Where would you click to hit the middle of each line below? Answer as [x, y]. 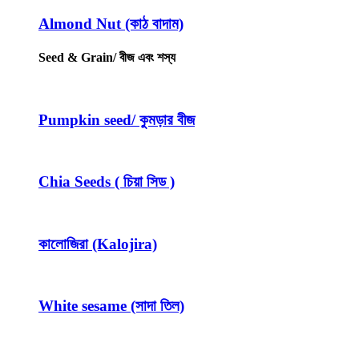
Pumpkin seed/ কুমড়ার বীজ [117, 119]
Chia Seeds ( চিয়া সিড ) [107, 182]
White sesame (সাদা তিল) [111, 305]
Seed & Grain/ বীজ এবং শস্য [107, 57]
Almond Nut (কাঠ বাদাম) [111, 24]
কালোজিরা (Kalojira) [98, 244]
